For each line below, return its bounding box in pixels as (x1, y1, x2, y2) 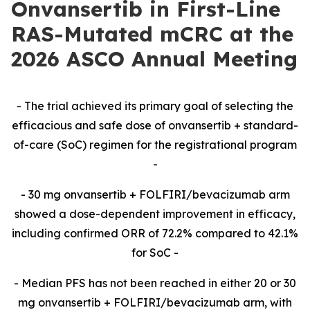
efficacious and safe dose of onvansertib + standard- (12, 118, 298, 132)
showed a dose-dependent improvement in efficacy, (15, 207, 295, 221)
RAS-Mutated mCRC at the (11, 21, 293, 47)
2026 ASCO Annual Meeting (11, 46, 298, 72)
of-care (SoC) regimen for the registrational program (13, 138, 297, 152)
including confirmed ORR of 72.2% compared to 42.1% (12, 226, 298, 240)
